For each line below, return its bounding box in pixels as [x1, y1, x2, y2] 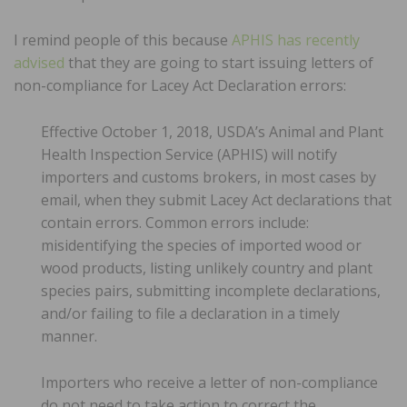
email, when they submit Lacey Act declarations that [41, 189, 392, 210]
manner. [41, 325, 97, 346]
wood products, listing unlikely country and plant [41, 257, 372, 278]
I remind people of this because [14, 29, 232, 50]
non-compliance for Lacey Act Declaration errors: [14, 74, 346, 95]
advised [14, 52, 65, 73]
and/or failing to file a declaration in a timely [41, 303, 340, 323]
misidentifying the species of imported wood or [41, 234, 362, 255]
